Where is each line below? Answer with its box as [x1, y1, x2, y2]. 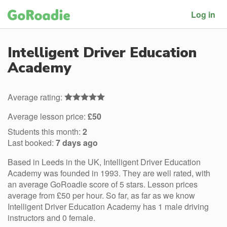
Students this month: [8, 126, 83, 137]
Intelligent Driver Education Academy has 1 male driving [8, 201, 209, 212]
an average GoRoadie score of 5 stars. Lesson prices [8, 178, 198, 190]
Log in [191, 8, 215, 20]
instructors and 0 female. [8, 212, 95, 223]
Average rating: [8, 91, 64, 103]
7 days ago [56, 137, 98, 148]
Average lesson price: [8, 110, 88, 122]
